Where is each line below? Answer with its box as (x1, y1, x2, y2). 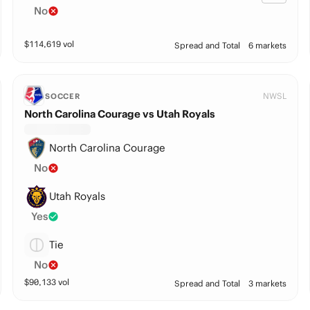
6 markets (248, 40, 287, 51)
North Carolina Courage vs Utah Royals (24, 107, 215, 120)
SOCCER (44, 91, 81, 101)
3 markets (248, 278, 287, 289)
